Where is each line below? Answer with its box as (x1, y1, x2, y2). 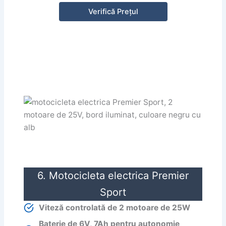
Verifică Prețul (88, 7, 138, 16)
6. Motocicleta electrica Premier (37, 169, 189, 182)
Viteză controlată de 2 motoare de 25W (39, 203, 191, 213)
